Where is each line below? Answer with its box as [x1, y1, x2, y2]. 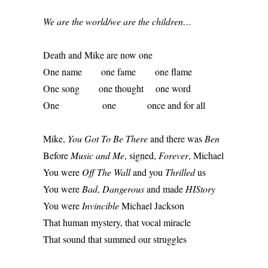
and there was [148, 132, 205, 145]
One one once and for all [43, 99, 208, 111]
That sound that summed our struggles [43, 233, 189, 245]
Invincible [82, 199, 119, 212]
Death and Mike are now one [43, 48, 155, 61]
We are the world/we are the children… [43, 15, 191, 28]
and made [144, 182, 185, 195]
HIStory [185, 182, 215, 195]
